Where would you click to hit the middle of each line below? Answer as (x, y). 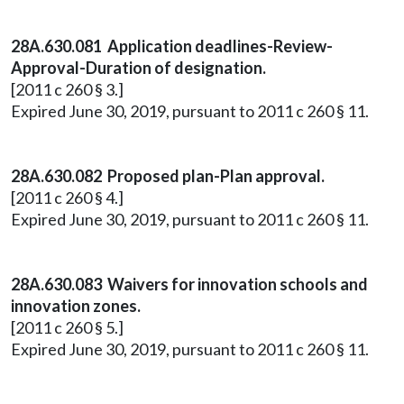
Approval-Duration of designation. (138, 68)
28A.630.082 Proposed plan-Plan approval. (168, 176)
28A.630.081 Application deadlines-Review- (172, 46)
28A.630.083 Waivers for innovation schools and (189, 284)
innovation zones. (76, 306)
